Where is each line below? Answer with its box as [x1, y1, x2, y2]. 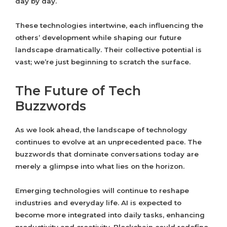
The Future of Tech [15, 83, 141, 99]
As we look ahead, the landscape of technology [15, 126, 187, 134]
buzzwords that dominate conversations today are [15, 150, 199, 159]
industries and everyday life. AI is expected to [15, 199, 181, 207]
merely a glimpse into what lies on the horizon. [15, 162, 184, 171]
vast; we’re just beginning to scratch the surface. [15, 58, 191, 66]
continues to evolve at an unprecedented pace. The [15, 138, 202, 146]
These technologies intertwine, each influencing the [15, 21, 203, 30]
